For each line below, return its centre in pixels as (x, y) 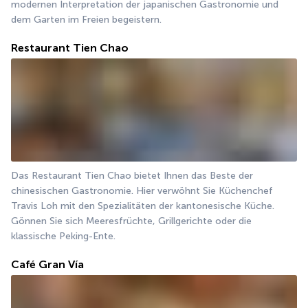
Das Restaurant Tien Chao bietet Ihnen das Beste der (132, 175)
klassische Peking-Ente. (63, 236)
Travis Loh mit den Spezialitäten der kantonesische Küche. (143, 206)
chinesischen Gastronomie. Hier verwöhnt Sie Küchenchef (142, 190)
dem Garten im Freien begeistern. (86, 20)
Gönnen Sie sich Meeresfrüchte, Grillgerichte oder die (131, 221)
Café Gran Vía (47, 264)
